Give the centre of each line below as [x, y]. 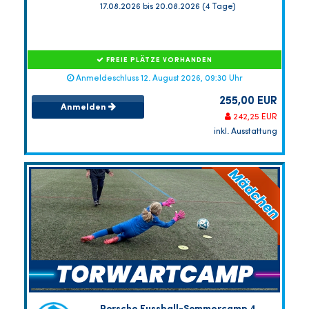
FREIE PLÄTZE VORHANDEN [158, 60]
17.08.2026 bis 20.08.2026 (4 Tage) [168, 7]
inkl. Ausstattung [246, 132]
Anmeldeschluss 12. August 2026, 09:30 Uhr [158, 79]
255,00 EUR [248, 102]
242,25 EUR [254, 118]
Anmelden [84, 107]
